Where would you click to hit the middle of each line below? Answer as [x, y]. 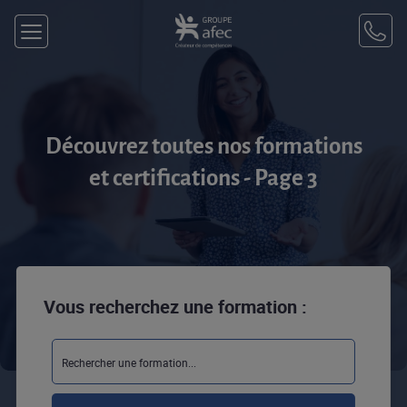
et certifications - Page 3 [203, 178]
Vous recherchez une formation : [175, 307]
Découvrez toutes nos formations [203, 146]
